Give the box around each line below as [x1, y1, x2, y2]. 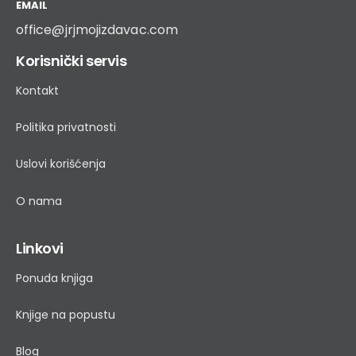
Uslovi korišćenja [16, 156, 106, 172]
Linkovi [16, 238, 64, 258]
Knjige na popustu [16, 307, 115, 323]
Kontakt [16, 82, 59, 99]
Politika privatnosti [16, 119, 116, 136]
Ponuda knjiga [16, 269, 93, 286]
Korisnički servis [16, 50, 127, 71]
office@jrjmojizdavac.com [16, 20, 178, 39]
